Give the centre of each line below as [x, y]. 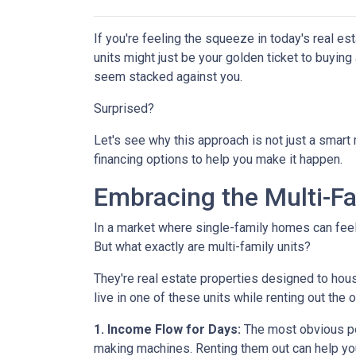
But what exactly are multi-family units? [202, 247]
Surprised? [124, 108]
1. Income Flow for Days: [167, 329]
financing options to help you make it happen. [218, 159]
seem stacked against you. [168, 77]
